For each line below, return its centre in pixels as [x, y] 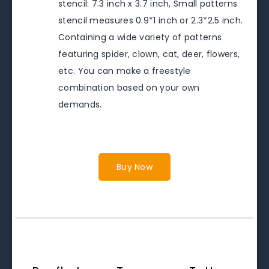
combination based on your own [129, 88]
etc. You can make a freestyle [125, 71]
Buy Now [134, 167]
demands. [80, 105]
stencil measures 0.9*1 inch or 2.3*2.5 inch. [151, 21]
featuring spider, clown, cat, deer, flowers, [149, 54]
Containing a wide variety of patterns [140, 38]
